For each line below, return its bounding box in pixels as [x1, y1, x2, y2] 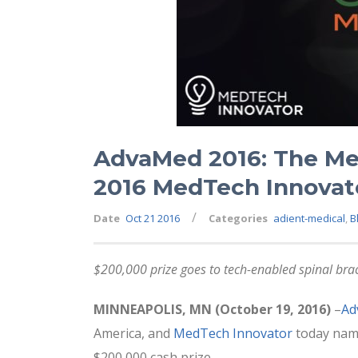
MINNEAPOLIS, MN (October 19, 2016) [93, 300, 334, 318]
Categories [209, 210, 268, 225]
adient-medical [273, 210, 345, 225]
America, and [93, 324, 173, 342]
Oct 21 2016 [125, 210, 180, 225]
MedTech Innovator [173, 324, 292, 342]
